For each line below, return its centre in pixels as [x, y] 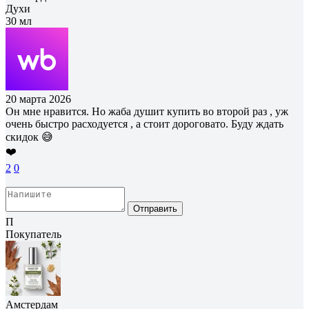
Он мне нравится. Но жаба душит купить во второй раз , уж [147, 111]
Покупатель [33, 234]
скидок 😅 [29, 137]
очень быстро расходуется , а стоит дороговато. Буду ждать [144, 123]
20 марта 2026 [38, 99]
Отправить [155, 208]
